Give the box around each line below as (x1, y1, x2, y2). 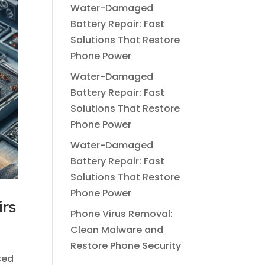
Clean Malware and (70, 223, 164, 237)
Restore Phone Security (70, 239, 182, 253)
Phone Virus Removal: (70, 207, 173, 221)
